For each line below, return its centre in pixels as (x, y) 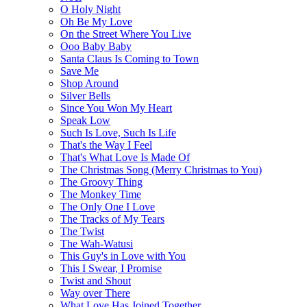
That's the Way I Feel (106, 145)
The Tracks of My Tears (112, 219)
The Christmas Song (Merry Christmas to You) (161, 169)
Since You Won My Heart (116, 108)
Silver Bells (85, 95)
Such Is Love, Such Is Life (118, 132)
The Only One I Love (108, 206)
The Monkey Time (101, 194)
